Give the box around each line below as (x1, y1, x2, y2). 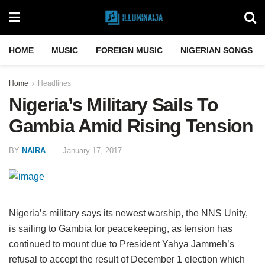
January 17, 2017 (63, 146, 122, 155)
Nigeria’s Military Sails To (9, 94, 218, 115)
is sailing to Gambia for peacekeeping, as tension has (9, 223, 232, 234)
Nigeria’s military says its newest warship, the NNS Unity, (9, 208, 248, 218)
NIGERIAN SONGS (180, 46, 253, 55)
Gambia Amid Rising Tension (9, 115, 253, 137)
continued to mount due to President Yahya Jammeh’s (9, 238, 234, 249)
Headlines (38, 79, 71, 88)
